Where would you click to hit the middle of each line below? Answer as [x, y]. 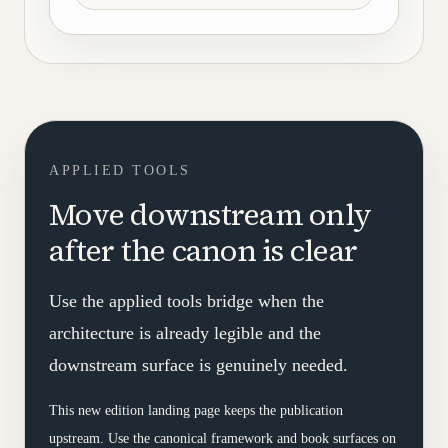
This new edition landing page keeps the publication [196, 410]
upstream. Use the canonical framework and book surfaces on [222, 438]
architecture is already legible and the [185, 333]
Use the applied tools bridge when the [186, 301]
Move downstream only [210, 214]
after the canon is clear [203, 250]
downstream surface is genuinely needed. [198, 365]
